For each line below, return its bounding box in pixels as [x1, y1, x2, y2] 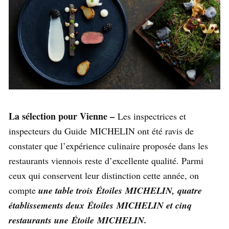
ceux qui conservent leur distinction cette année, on [9, 169, 199, 181]
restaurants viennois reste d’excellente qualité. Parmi [9, 154, 203, 167]
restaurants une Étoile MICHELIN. [9, 213, 147, 226]
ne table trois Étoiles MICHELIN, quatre [43, 184, 202, 197]
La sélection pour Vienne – [9, 109, 118, 123]
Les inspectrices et [118, 109, 186, 122]
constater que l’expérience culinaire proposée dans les [9, 139, 208, 152]
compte [9, 184, 38, 196]
